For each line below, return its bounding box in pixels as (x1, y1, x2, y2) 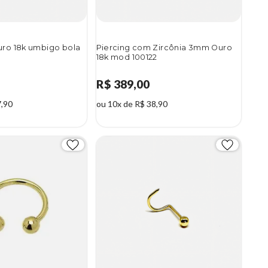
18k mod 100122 (96, 53, 157, 62)
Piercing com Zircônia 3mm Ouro (96, 43, 233, 53)
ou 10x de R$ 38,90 (96, 99, 167, 109)
